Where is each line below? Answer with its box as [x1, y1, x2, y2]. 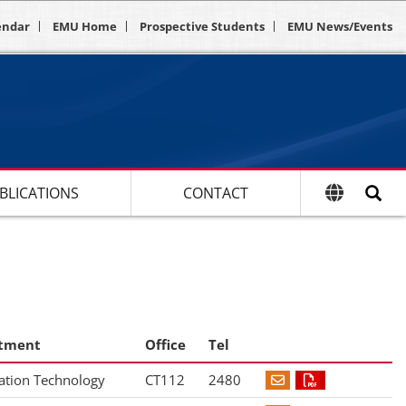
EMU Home [53, 18, 117, 34]
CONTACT [182, 182, 248, 203]
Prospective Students [140, 18, 265, 34]
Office [145, 334, 186, 353]
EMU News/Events [287, 18, 392, 34]
